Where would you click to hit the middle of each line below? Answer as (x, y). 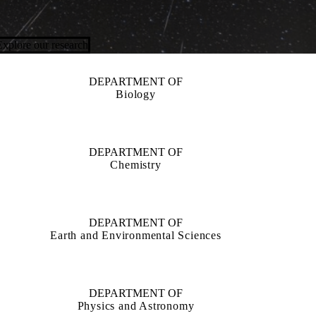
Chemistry (136, 165)
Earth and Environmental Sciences (136, 235)
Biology (136, 94)
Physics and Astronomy (136, 306)
